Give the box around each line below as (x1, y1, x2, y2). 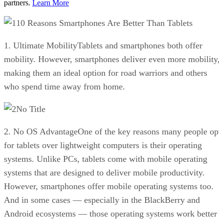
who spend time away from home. (4, 81, 125, 91)
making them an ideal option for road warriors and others (4, 67, 207, 78)
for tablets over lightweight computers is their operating (4, 140, 202, 150)
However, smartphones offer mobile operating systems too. (4, 181, 214, 191)
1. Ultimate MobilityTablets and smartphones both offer (4, 40, 202, 50)
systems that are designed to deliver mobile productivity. (4, 167, 205, 177)
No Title (16, 104, 45, 114)
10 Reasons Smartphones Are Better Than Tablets (16, 18, 193, 28)
